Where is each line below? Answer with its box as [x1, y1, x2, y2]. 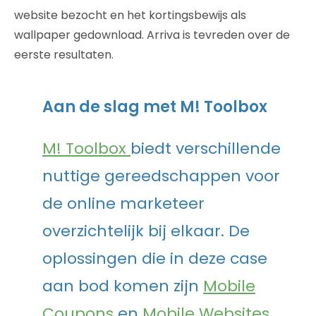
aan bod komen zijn [42, 274, 203, 297]
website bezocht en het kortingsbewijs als [14, 6, 246, 23]
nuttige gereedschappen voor [42, 164, 280, 187]
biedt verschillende [130, 137, 281, 159]
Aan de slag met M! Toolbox [42, 95, 267, 118]
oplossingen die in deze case [42, 247, 267, 269]
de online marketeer [42, 192, 205, 214]
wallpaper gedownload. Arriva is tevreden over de [14, 26, 290, 43]
